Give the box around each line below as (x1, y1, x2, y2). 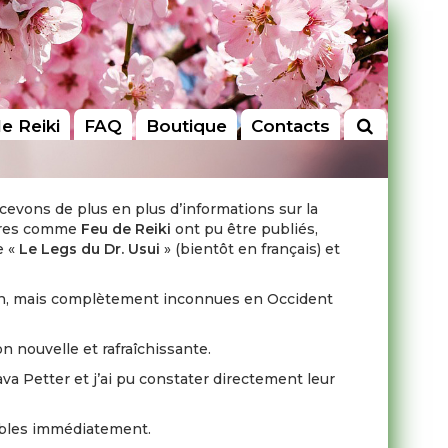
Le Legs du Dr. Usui (19, 240, 161, 258)
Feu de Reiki (81, 220, 172, 238)
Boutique (145, 116, 227, 137)
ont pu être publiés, (171, 220, 319, 238)
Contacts (250, 116, 330, 137)
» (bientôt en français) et (160, 240, 341, 258)
